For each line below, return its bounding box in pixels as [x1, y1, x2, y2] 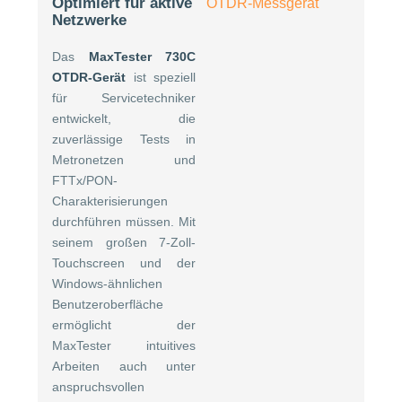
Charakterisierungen [52, 193, 168, 208]
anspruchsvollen [52, 379, 144, 394]
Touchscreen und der [52, 255, 197, 270]
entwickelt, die [52, 110, 197, 126]
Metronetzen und [52, 152, 197, 167]
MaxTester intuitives [52, 337, 197, 353]
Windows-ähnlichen [52, 275, 162, 291]
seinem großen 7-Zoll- [52, 234, 197, 249]
